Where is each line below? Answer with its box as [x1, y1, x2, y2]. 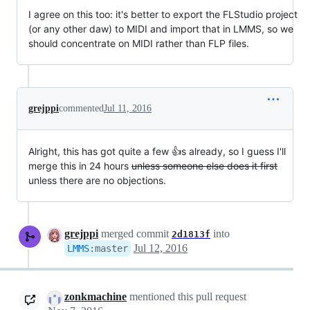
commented [59, 103, 104, 114]
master [95, 243, 128, 255]
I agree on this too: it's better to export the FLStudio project [28, 8, 298, 21]
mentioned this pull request [127, 291, 246, 303]
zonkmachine [64, 291, 127, 303]
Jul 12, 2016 [134, 242, 188, 255]
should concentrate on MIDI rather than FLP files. [28, 37, 249, 50]
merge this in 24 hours [28, 160, 131, 172]
